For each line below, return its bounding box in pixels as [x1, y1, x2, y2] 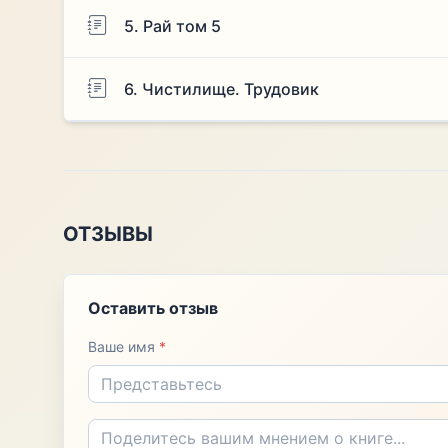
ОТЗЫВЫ [62, 222, 153, 246]
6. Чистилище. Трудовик [123, 78, 319, 99]
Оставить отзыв [87, 297, 218, 318]
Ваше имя [87, 337, 159, 355]
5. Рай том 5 [123, 15, 221, 36]
